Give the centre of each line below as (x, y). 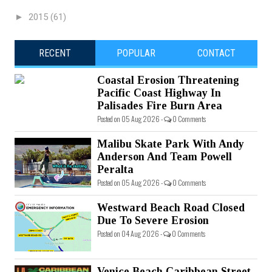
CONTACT (217, 53)
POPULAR (136, 53)
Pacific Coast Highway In (159, 93)
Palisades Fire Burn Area (160, 105)
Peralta (115, 169)
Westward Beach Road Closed (171, 207)
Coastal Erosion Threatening (168, 80)
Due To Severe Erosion (153, 220)
